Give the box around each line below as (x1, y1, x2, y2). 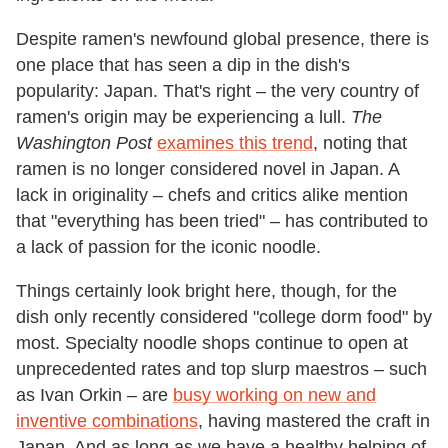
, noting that (313, 132, 407, 153)
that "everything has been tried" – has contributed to (16, 210, 428, 231)
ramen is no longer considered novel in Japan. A (16, 158, 399, 179)
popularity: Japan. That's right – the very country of (16, 80, 419, 101)
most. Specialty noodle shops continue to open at (16, 332, 408, 353)
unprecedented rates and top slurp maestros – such (16, 358, 427, 379)
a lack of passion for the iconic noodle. (16, 236, 321, 257)
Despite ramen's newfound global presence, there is (16, 28, 429, 49)
